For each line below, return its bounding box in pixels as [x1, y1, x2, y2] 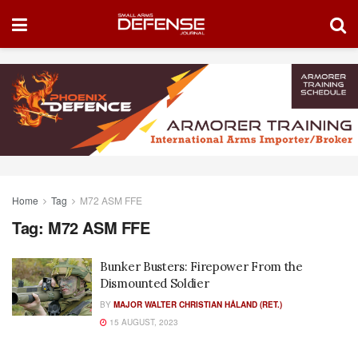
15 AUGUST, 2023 [107, 316, 178, 328]
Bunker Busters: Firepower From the [100, 259, 303, 275]
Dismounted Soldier [100, 276, 209, 292]
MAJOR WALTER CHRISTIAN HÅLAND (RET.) [113, 299, 282, 311]
